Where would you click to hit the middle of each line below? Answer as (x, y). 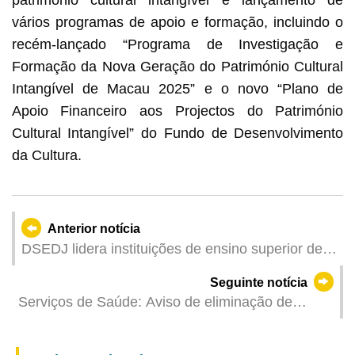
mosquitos (50, 323)
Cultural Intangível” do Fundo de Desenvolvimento (177, 133)
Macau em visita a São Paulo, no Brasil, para (163, 269)
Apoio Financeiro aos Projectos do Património (177, 111)
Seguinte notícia (258, 282)
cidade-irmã (58, 310)
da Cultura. (46, 155)
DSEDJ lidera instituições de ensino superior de (172, 248)
